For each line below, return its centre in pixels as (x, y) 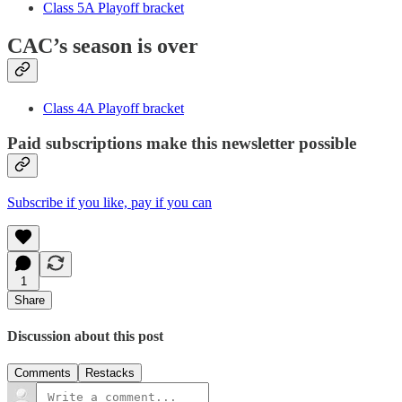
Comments (43, 373)
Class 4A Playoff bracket (114, 109)
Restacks (110, 373)
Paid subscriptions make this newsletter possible (182, 143)
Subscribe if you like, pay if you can (109, 202)
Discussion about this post (85, 336)
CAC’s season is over (103, 46)
